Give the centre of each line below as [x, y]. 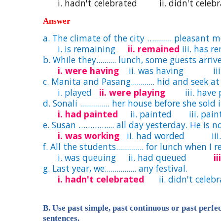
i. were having [90, 71]
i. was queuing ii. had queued [128, 157]
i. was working [89, 136]
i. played [71, 92]
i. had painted [88, 114]
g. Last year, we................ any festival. [115, 168]
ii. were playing [132, 92]
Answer [57, 21]
